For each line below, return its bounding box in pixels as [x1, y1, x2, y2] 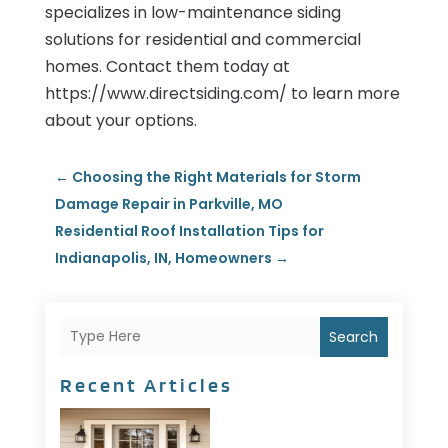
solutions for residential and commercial [44, 27, 361, 51]
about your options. [44, 108, 197, 132]
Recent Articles [59, 372, 233, 397]
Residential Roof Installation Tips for [54, 220, 324, 241]
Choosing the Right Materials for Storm [71, 166, 361, 187]
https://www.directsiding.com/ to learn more [44, 81, 400, 105]
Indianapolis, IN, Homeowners [54, 247, 272, 268]
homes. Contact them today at [44, 54, 290, 78]
